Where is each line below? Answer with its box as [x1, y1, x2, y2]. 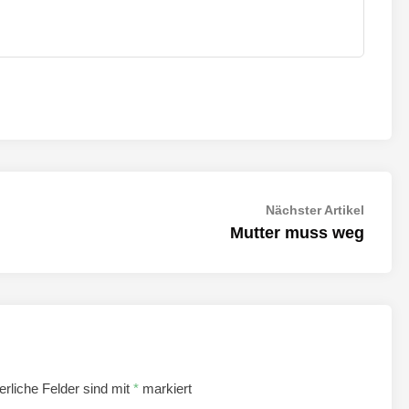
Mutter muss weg [230, 223, 364, 242]
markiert [139, 380, 192, 396]
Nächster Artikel [266, 202, 364, 217]
